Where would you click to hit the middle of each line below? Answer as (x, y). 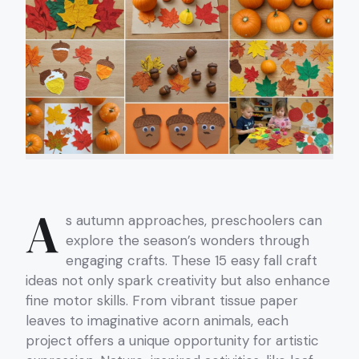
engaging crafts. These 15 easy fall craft (192, 260)
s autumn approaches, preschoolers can (194, 220)
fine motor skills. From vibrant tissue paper (162, 300)
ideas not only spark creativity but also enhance (178, 280)
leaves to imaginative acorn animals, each (157, 320)
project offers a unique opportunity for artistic (172, 340)
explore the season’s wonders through (188, 240)
